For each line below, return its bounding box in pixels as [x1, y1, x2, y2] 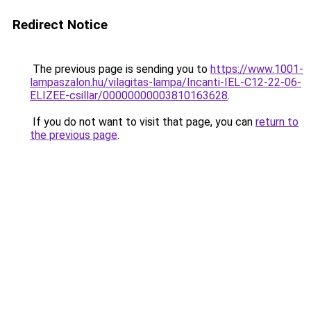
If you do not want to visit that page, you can [30, 115, 255, 128]
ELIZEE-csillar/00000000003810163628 [30, 89, 228, 102]
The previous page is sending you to [30, 62, 210, 76]
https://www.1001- [210, 62, 303, 76]
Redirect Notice [12, 17, 108, 33]
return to [255, 115, 299, 128]
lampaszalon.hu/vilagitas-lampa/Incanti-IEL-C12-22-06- [30, 76, 301, 89]
